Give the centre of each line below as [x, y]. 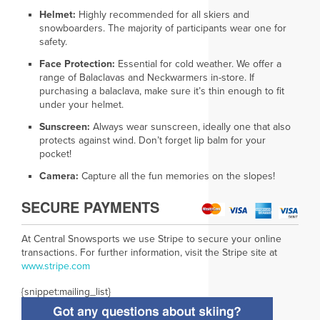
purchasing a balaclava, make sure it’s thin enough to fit [161, 91]
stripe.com [67, 266]
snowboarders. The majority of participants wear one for [162, 29]
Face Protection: [78, 64]
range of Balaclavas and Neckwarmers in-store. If [146, 78]
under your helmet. [81, 105]
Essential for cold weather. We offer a [199, 64]
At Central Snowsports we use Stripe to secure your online [151, 239]
